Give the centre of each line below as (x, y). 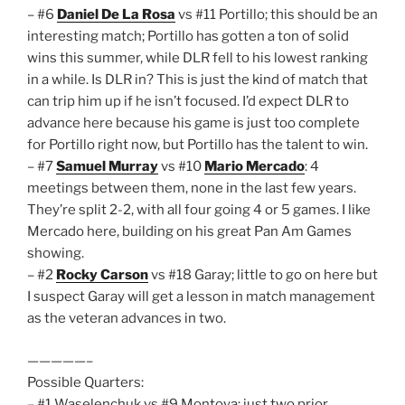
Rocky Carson (102, 275)
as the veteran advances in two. (127, 319)
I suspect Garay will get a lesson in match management (201, 297)
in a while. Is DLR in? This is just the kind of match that (198, 80)
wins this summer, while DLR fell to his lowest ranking (198, 58)
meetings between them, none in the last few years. (192, 188)
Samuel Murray (107, 167)
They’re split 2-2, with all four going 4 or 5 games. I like (199, 210)
